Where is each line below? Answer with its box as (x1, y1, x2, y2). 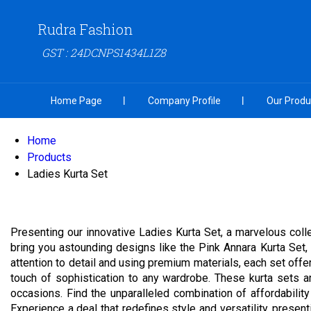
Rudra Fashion (38, 20, 133, 38)
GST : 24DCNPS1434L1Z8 (42, 45, 166, 60)
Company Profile (148, 95, 221, 106)
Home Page (51, 95, 102, 106)
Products (27, 151, 72, 164)
